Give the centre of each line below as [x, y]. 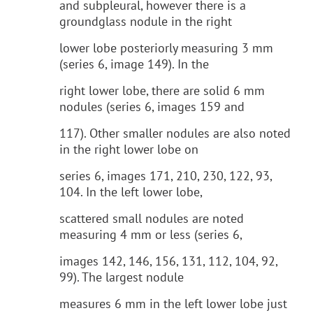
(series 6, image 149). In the [134, 64]
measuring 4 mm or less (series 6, [151, 234]
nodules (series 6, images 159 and [152, 106]
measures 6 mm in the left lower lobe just [173, 303]
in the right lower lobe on [129, 149]
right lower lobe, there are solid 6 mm [162, 90]
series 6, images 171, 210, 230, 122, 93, [166, 175]
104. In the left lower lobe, [131, 191]
